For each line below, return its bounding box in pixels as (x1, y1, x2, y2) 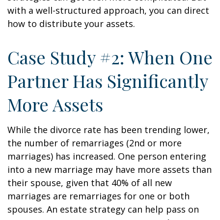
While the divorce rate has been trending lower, (7, 124, 210, 136)
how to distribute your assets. (7, 18, 135, 29)
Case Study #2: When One (7, 45, 213, 69)
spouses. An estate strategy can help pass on (7, 203, 199, 215)
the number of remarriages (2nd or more (7, 137, 182, 149)
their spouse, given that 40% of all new (7, 177, 172, 189)
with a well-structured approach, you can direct (7, 4, 209, 16)
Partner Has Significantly (7, 69, 208, 92)
